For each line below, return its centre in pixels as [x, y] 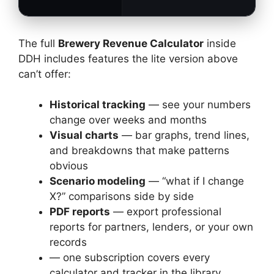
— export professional [166, 212]
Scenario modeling [98, 181]
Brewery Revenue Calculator [131, 43]
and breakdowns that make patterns [139, 151]
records [68, 243]
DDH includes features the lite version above [128, 58]
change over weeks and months [128, 120]
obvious [69, 166]
